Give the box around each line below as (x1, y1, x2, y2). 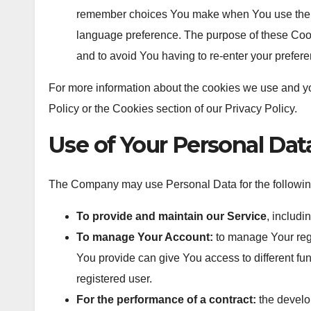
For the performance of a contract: (76, 293, 256, 305)
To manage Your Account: (76, 230, 213, 243)
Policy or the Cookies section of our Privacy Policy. (49, 102, 297, 115)
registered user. (76, 272, 152, 285)
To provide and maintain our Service (76, 210, 267, 222)
